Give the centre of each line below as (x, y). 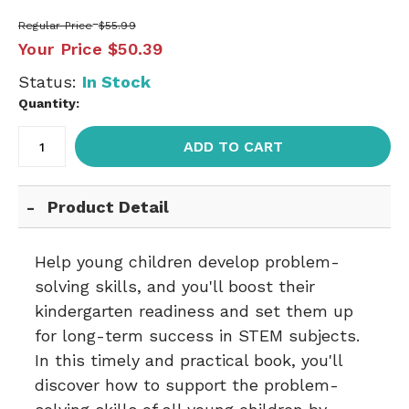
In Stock (116, 82)
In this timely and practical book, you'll (189, 360)
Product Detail (109, 207)
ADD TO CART (233, 147)
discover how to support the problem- (187, 385)
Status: (50, 82)
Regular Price (56, 26)
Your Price (60, 49)
